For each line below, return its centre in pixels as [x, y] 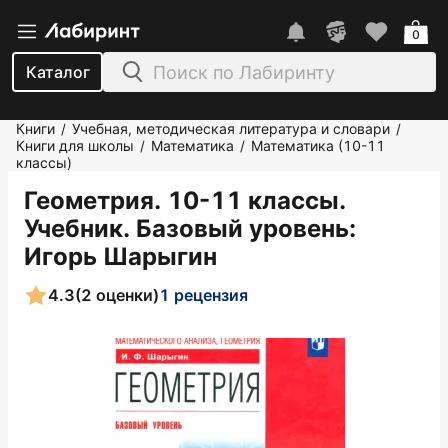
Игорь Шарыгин [120, 256]
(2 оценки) [117, 294]
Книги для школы [75, 145]
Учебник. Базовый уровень [186, 228]
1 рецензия [203, 294]
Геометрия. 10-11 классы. [185, 200]
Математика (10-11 [318, 145]
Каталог [57, 72]
